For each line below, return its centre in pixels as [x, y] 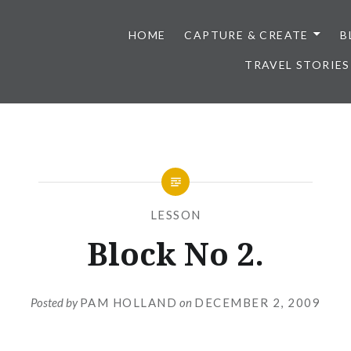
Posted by [55, 302]
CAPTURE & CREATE [246, 35]
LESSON [175, 215]
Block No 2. [175, 253]
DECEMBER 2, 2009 [258, 302]
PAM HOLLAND [128, 302]
